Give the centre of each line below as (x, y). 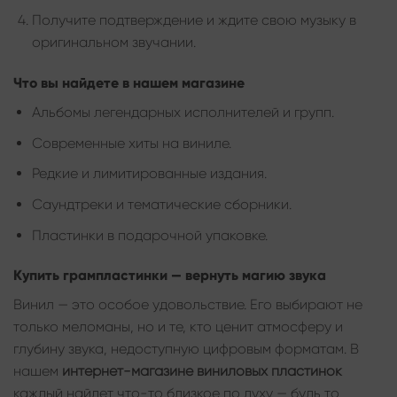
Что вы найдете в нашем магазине (129, 83)
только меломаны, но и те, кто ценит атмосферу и (178, 327)
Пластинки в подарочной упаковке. (149, 235)
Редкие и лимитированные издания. (149, 174)
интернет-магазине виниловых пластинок (202, 371)
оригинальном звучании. (113, 43)
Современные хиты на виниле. (131, 143)
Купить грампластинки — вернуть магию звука (170, 276)
